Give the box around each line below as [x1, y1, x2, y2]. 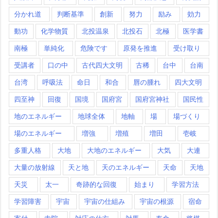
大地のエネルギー [87, 146, 142, 155]
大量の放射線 [14, 163, 55, 172]
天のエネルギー [102, 163, 150, 172]
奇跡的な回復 [76, 180, 117, 189]
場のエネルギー [14, 129, 62, 138]
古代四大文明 [81, 61, 123, 70]
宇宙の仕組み [84, 197, 125, 206]
